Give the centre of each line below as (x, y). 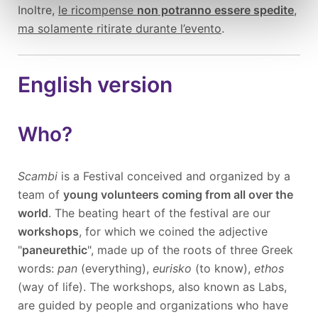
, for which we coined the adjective (173, 231)
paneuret (46, 250)
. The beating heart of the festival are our (159, 213)
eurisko (172, 268)
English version (95, 84)
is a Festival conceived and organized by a (174, 176)
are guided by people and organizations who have (153, 305)
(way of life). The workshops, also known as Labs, (152, 286)
